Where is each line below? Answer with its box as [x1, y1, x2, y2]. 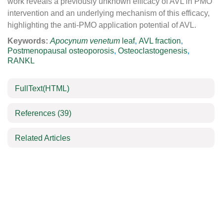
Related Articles [15, 134, 70, 142]
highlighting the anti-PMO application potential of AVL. [7, 21, 196, 29]
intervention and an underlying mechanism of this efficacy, [7, 9, 210, 17]
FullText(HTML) [15, 84, 69, 93]
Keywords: [7, 37, 48, 45]
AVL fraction [139, 37, 181, 45]
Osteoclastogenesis [118, 47, 187, 55]
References [15, 109, 57, 117]
